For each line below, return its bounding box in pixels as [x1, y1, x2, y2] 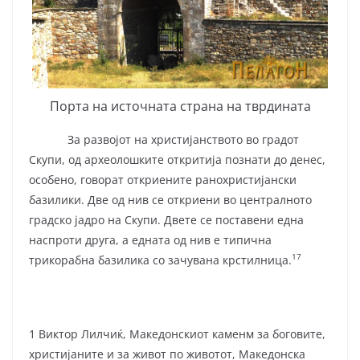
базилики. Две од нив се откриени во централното [29, 191, 312, 207]
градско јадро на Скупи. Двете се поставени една [29, 211, 304, 227]
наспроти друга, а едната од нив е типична [29, 231, 272, 247]
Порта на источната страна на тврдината [49, 96, 311, 115]
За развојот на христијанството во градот [29, 131, 299, 147]
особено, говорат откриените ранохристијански [29, 171, 297, 187]
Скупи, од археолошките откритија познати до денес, [29, 151, 325, 167]
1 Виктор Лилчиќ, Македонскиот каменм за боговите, [29, 325, 325, 342]
